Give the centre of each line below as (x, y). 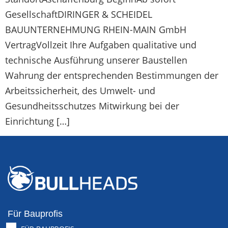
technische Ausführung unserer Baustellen (96, 60)
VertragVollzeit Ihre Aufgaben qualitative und (101, 45)
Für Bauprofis (35, 214)
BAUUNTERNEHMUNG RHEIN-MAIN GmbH (96, 29)
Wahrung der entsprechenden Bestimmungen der (112, 75)
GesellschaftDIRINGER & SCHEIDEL (79, 14)
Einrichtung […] (37, 121)
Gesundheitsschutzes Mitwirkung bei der (92, 106)
